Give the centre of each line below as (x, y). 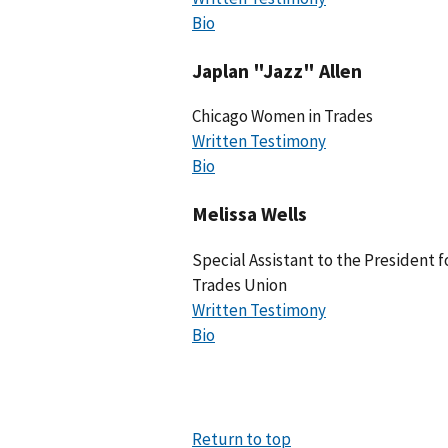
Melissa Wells (249, 214)
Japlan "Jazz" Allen (277, 70)
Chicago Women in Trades (282, 116)
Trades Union (239, 285)
